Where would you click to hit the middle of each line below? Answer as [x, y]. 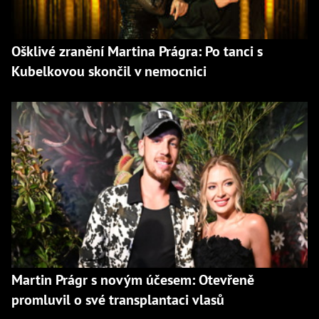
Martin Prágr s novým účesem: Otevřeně [133, 280]
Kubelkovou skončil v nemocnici [109, 71]
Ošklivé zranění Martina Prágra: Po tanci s [137, 51]
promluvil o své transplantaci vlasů [118, 300]
